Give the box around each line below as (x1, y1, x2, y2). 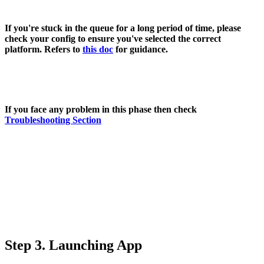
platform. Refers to (5, 44, 82, 54)
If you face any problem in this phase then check (5, 104, 197, 114)
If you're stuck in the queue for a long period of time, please (5, 22, 241, 33)
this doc (82, 44, 113, 54)
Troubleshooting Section (5, 114, 101, 125)
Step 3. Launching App (5, 237, 142, 253)
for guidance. (113, 44, 168, 54)
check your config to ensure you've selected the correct (5, 33, 221, 44)
